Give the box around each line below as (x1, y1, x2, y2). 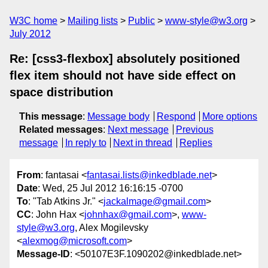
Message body (87, 111, 150, 121)
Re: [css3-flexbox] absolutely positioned (10, 52, 240, 65)
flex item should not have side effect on (10, 69, 236, 82)
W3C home (10, 16, 57, 26)
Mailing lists (68, 16, 118, 26)
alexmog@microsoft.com (22, 236, 127, 246)
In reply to (65, 138, 106, 148)
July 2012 (10, 29, 51, 39)
